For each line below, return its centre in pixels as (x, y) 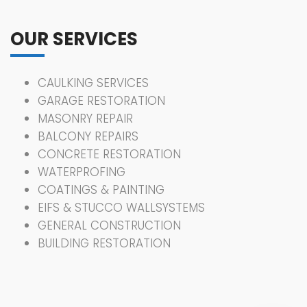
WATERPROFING (82, 172)
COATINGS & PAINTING (101, 190)
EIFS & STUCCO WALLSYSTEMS (121, 208)
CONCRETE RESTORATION (109, 155)
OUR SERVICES (74, 39)
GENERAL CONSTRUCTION (109, 226)
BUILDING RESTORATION (104, 244)
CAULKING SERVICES (93, 83)
